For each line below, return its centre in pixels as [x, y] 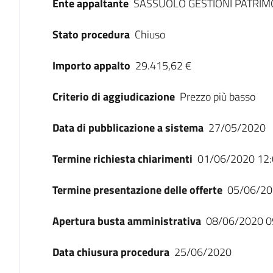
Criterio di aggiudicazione [113, 97]
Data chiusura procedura [111, 252]
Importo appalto [91, 66]
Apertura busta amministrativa [126, 221]
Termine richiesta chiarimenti [122, 159]
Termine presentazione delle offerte [137, 190]
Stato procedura [91, 34]
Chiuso [150, 34]
